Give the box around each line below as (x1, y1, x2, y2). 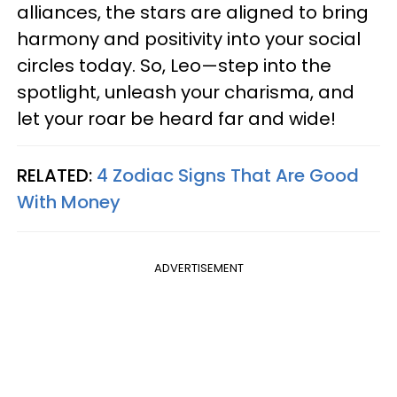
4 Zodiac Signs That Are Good (97, 163, 359, 189)
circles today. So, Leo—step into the (17, 53, 331, 79)
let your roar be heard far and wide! (17, 106, 336, 132)
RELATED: (17, 163, 97, 189)
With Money (17, 190, 121, 215)
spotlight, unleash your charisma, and (17, 80, 354, 105)
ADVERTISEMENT (153, 260, 244, 277)
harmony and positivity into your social (17, 27, 361, 52)
